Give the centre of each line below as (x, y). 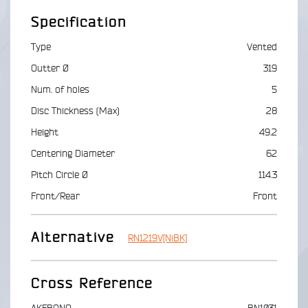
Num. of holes (60, 90)
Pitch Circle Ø (59, 175)
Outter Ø (50, 68)
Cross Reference (92, 284)
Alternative (73, 238)
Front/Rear (55, 196)
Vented (262, 47)
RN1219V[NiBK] (157, 238)
